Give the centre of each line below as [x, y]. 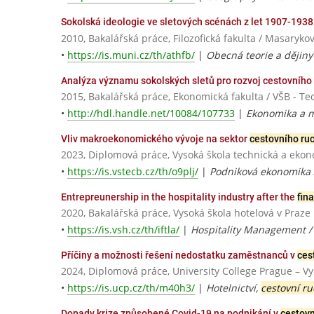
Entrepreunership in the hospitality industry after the [179, 197]
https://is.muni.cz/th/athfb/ [131, 55]
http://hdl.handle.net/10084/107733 [151, 113]
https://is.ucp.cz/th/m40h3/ [131, 288]
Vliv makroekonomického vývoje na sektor [155, 138]
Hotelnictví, [233, 288]
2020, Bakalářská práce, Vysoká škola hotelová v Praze [186, 213]
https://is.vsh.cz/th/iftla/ [123, 230]
